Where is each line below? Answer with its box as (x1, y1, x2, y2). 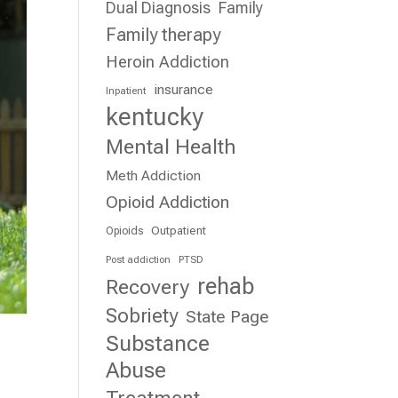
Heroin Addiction (106, 52, 230, 71)
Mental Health (106, 134, 237, 159)
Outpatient (151, 224, 207, 237)
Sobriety (106, 304, 179, 327)
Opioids (106, 225, 144, 237)
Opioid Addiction (106, 192, 230, 212)
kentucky (106, 103, 204, 131)
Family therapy (106, 24, 221, 45)
